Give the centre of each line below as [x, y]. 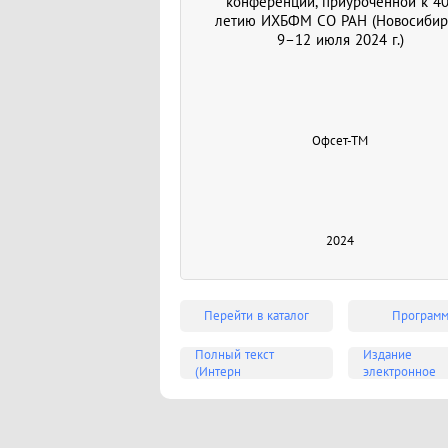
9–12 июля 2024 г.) [340, 39]
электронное [399, 371]
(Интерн [218, 371]
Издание [387, 354]
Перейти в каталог [256, 315]
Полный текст [234, 354]
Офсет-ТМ [340, 140]
